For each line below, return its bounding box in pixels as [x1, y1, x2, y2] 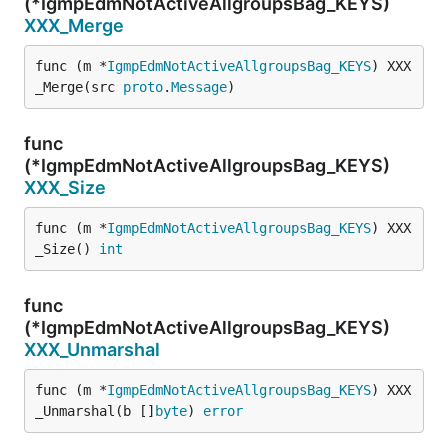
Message [171, 79, 227, 95]
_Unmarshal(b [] [35, 403, 155, 419]
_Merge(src [35, 79, 123, 95]
